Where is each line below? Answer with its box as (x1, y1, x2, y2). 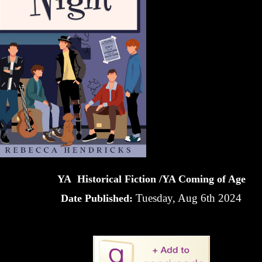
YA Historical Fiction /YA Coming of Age (57, 173, 246, 185)
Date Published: (61, 192, 133, 204)
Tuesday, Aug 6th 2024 (133, 191, 242, 204)
